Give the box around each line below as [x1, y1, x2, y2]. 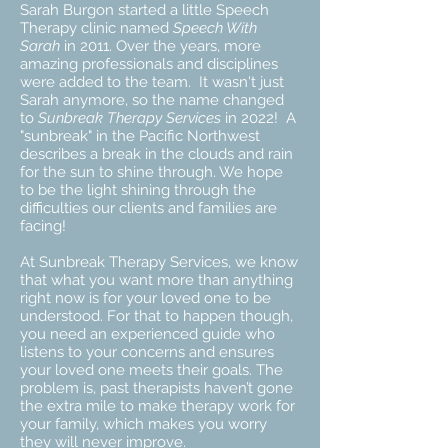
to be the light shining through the [20, 181, 256, 199]
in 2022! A [221, 109, 296, 127]
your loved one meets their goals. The [20, 361, 283, 379]
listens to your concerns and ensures [20, 343, 274, 361]
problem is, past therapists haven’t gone [20, 379, 293, 397]
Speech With [169, 19, 257, 37]
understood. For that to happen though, [20, 307, 293, 325]
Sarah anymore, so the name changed [20, 91, 284, 109]
